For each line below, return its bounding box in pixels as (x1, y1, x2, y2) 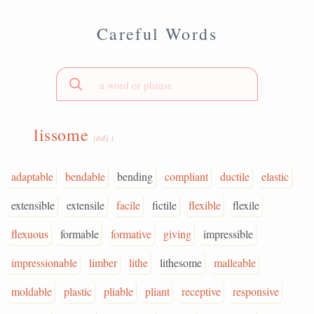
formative (111, 226, 151, 241)
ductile (220, 169, 250, 184)
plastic (64, 284, 92, 299)
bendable (65, 169, 105, 184)
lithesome (160, 255, 202, 270)
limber (89, 255, 117, 270)
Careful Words (96, 22, 218, 45)
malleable (214, 255, 256, 270)
